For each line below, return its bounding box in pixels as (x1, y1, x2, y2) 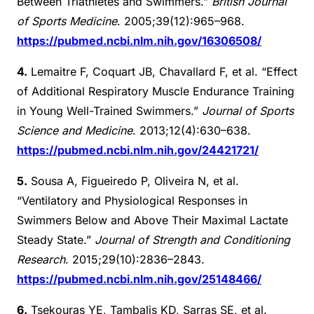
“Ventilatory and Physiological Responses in (17, 193, 247, 207)
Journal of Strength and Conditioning (95, 232, 290, 247)
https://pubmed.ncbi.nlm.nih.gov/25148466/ (17, 271, 261, 286)
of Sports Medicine (17, 13, 117, 28)
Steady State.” (17, 232, 95, 247)
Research (17, 252, 65, 266)
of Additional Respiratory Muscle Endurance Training (17, 83, 294, 98)
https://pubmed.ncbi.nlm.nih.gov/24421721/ (17, 142, 259, 157)
